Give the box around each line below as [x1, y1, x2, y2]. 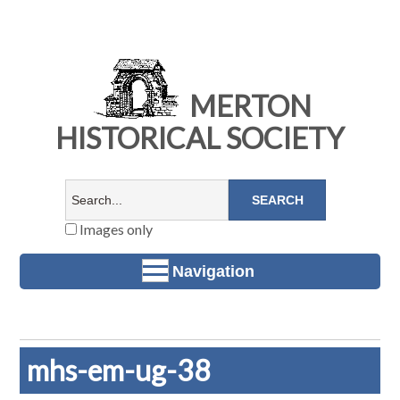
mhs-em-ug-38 [27, 353, 212, 388]
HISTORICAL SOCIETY [55, 121, 345, 156]
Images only [76, 221, 153, 238]
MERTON [183, 88, 312, 124]
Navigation [172, 262, 254, 280]
